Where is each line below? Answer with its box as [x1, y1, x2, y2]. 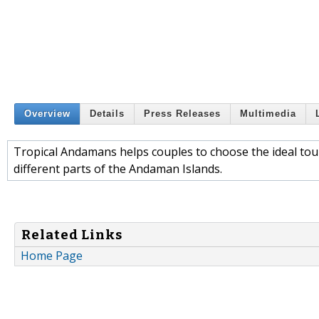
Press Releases [144, 108, 221, 120]
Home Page [21, 248, 83, 264]
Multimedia [240, 108, 296, 120]
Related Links [21, 226, 122, 243]
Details [90, 108, 125, 120]
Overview [24, 108, 70, 120]
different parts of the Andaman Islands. [14, 160, 222, 177]
